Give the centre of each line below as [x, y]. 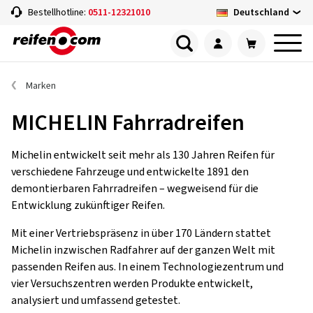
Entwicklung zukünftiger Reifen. [88, 205]
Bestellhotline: [58, 13]
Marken [41, 86]
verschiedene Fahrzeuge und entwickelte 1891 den [130, 172]
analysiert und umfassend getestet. [96, 300]
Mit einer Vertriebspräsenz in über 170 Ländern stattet [141, 233]
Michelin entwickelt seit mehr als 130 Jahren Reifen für [143, 155]
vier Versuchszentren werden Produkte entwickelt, [132, 284]
